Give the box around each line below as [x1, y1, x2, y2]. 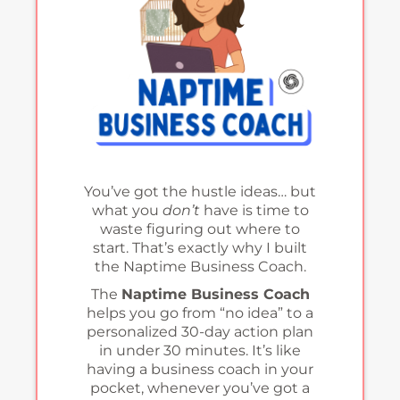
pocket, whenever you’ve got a [90, 379, 310, 396]
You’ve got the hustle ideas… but [84, 182, 316, 200]
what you [91, 201, 162, 219]
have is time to [199, 201, 309, 219]
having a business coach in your [87, 360, 313, 378]
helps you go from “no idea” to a [87, 304, 313, 321]
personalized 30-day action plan [87, 322, 313, 340]
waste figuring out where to [100, 220, 300, 237]
